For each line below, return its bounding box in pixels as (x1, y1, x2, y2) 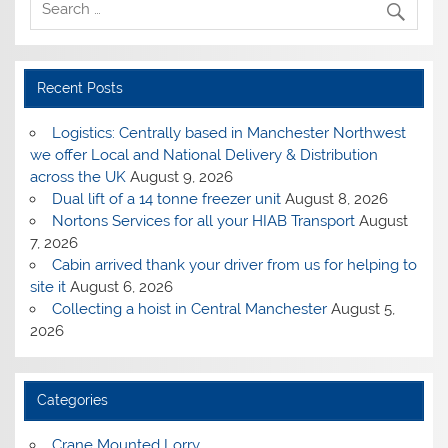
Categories (36, 392, 108, 409)
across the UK (30, 168, 127, 187)
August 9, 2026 (130, 168, 234, 187)
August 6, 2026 (70, 278, 174, 297)
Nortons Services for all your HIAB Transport (51, 212, 355, 231)
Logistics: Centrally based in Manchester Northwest (51, 124, 406, 143)
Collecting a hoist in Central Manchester (51, 300, 327, 319)
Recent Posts (36, 80, 123, 97)
